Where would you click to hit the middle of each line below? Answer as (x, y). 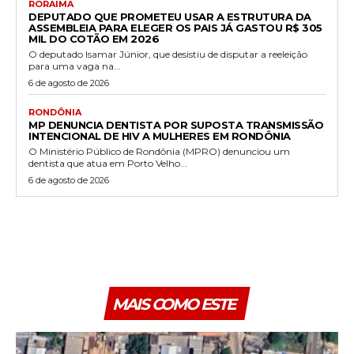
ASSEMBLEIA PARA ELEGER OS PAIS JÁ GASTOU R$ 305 (175, 27)
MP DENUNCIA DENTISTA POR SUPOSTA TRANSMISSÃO (176, 124)
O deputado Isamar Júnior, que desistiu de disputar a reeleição (168, 54)
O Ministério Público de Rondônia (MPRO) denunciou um (159, 151)
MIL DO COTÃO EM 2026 (94, 38)
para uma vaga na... (75, 66)
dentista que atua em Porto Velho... (108, 163)
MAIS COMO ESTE (173, 304)
